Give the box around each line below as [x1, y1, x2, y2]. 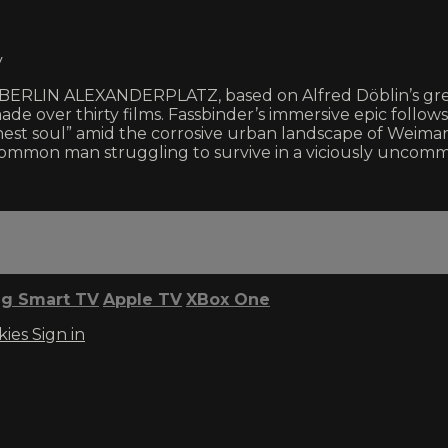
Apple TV [103, 289, 182, 309]
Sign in [32, 324, 85, 344]
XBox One [186, 289, 270, 309]
